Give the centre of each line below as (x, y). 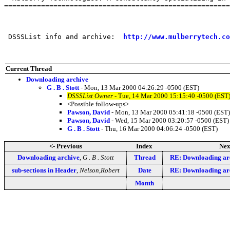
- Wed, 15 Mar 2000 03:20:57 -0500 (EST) (169, 120)
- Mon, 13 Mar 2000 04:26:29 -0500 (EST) (139, 87)
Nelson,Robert (99, 170)
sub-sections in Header (44, 170)
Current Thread (29, 68)
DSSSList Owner (90, 95)
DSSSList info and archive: (64, 36)
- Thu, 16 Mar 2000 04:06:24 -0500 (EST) (159, 128)
